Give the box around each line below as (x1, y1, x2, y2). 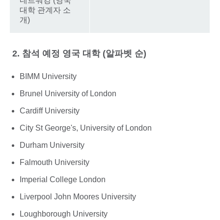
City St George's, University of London (20, 124, 152, 133)
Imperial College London (20, 175, 106, 184)
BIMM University (20, 72, 77, 81)
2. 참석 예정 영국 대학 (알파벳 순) (10, 48, 146, 58)
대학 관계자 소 (20, 5, 71, 14)
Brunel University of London (20, 89, 116, 98)
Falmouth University (20, 158, 89, 167)
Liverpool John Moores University (20, 192, 138, 201)
